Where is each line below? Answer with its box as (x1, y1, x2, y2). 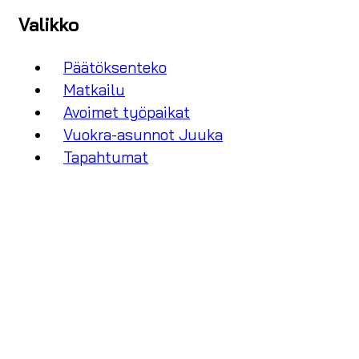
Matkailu (63, 80, 125, 100)
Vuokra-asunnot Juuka (63, 125, 223, 145)
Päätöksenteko (63, 58, 167, 78)
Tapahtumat (63, 147, 148, 167)
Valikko (18, 13, 79, 36)
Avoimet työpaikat (63, 103, 190, 123)
